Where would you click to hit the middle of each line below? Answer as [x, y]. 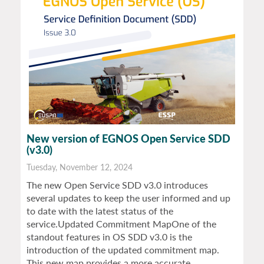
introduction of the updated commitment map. [123, 250]
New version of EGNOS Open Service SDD [128, 139]
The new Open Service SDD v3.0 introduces [117, 185]
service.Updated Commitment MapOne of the [121, 224]
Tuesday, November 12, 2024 [80, 167]
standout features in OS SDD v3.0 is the [109, 237]
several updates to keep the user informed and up [128, 198]
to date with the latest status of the [100, 211]
